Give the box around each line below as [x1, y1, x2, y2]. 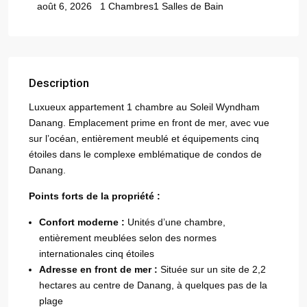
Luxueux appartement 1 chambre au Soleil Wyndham [29, 101, 260, 112]
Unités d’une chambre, [125, 217, 225, 228]
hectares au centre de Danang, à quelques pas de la [39, 280, 267, 291]
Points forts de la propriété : [29, 191, 160, 201]
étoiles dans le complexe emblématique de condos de [29, 149, 262, 160]
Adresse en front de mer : [39, 264, 158, 275]
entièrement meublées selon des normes [39, 232, 217, 243]
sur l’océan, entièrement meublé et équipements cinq [29, 133, 259, 144]
